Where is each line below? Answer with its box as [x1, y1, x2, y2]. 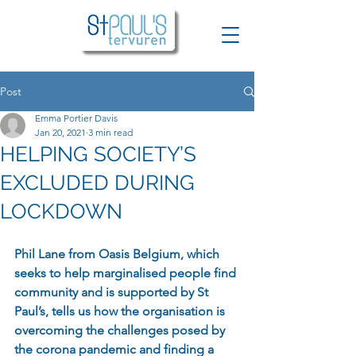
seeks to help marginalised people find [14, 265, 239, 281]
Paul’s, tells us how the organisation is [14, 304, 228, 319]
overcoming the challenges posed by [14, 323, 228, 338]
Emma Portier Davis [35, 112, 118, 124]
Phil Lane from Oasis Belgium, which [14, 246, 222, 261]
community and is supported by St [14, 284, 211, 300]
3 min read [88, 126, 133, 138]
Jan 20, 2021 [35, 126, 86, 138]
